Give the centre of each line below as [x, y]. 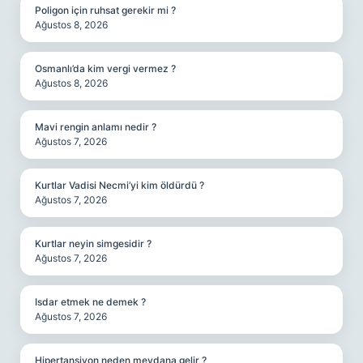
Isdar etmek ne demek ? [90, 302]
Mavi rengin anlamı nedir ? [96, 127]
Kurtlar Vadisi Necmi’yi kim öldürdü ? [120, 185]
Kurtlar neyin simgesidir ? [93, 243]
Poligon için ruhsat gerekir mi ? [105, 10]
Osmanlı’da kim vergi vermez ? [105, 68]
